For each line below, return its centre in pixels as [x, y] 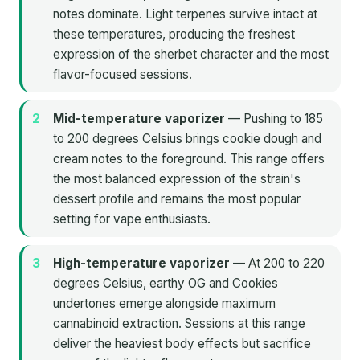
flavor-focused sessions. [123, 74]
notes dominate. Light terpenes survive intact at [185, 14]
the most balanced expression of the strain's [177, 178]
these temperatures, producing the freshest [174, 34]
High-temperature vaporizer [141, 263]
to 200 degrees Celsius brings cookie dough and [187, 138]
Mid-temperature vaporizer [139, 118]
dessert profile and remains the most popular [177, 198]
